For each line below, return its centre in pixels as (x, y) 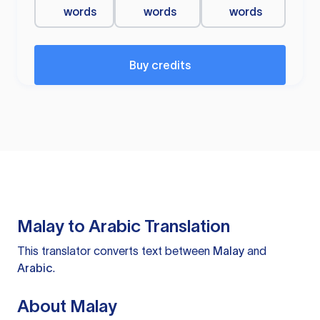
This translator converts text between (115, 251)
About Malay (67, 306)
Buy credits (160, 65)
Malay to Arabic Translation (124, 226)
